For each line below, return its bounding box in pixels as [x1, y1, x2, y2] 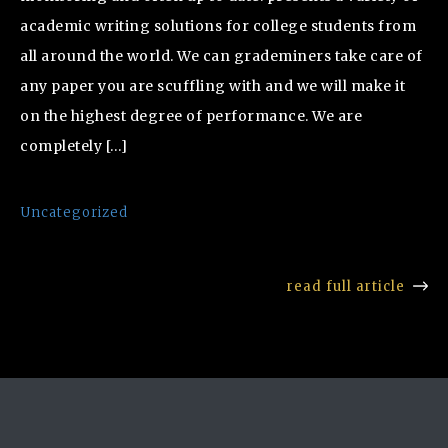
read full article [287, 277, 405, 295]
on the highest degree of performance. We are [20, 106, 362, 125]
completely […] [20, 136, 127, 155]
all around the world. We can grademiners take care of [20, 46, 423, 65]
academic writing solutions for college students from [20, 16, 416, 35]
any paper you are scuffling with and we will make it [20, 76, 405, 95]
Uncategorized [20, 203, 128, 221]
